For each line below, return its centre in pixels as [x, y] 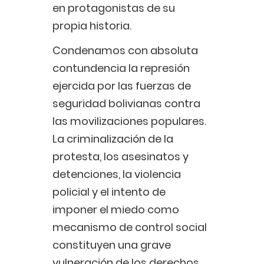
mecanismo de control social [130, 227]
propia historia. [92, 26]
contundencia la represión [121, 68]
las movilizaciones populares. [129, 121]
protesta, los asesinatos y [121, 157]
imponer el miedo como [116, 210]
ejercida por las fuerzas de [122, 86]
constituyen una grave [112, 245]
